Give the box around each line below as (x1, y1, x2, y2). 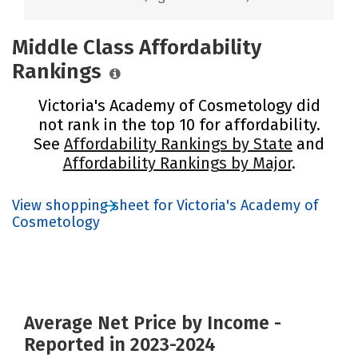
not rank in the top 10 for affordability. (38, 114, 320, 134)
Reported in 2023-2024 (24, 332, 216, 356)
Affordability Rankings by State (64, 133, 292, 153)
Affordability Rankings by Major (62, 153, 292, 173)
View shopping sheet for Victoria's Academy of (12, 196, 318, 214)
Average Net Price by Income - (24, 311, 281, 334)
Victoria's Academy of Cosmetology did (38, 95, 320, 115)
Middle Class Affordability (12, 34, 261, 60)
